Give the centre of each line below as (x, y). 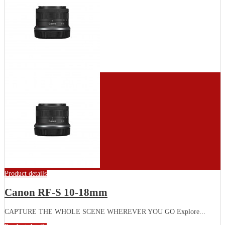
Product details (26, 173)
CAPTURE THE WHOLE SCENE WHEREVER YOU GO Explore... (105, 211)
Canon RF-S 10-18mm (56, 193)
